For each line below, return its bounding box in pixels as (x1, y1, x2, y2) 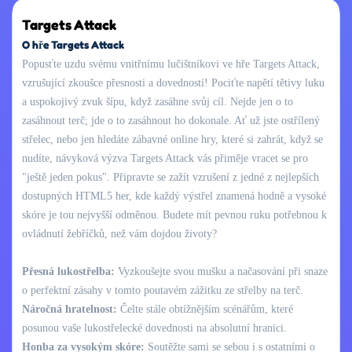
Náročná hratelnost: (22, 302, 117, 315)
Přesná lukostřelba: (22, 265, 115, 277)
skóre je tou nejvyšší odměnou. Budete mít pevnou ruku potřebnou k (22, 208, 327, 221)
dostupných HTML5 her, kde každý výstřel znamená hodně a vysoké (22, 189, 326, 202)
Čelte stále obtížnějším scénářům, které (117, 302, 293, 315)
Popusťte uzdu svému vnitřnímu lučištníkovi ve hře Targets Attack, (22, 57, 320, 70)
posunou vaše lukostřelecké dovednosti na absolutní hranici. (22, 321, 287, 334)
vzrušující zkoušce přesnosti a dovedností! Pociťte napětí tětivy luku (22, 76, 324, 89)
